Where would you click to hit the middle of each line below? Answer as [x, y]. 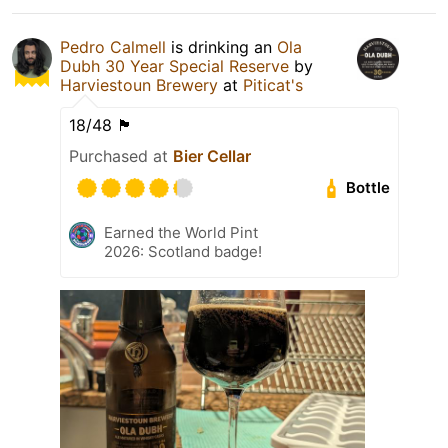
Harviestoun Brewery [139, 84]
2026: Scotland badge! [183, 251]
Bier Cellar [212, 155]
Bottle [368, 188]
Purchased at [121, 155]
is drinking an [221, 46]
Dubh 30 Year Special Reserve [174, 65]
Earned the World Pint [181, 232]
